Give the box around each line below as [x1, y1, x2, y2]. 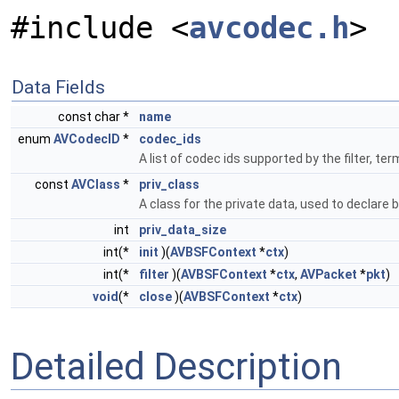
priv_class [139, 177, 199, 191]
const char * [58, 110, 132, 124]
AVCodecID [53, 132, 120, 146]
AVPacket [300, 267, 357, 281]
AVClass [71, 177, 120, 191]
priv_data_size [139, 223, 226, 237]
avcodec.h [189, 10, 349, 45]
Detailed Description [11, 344, 342, 388]
